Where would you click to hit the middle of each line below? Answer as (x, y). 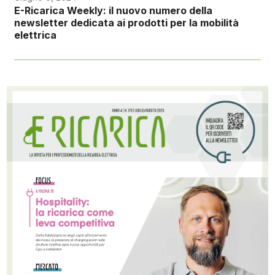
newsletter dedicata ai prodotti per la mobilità (126, 22)
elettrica (35, 35)
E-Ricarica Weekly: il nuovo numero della (113, 10)
